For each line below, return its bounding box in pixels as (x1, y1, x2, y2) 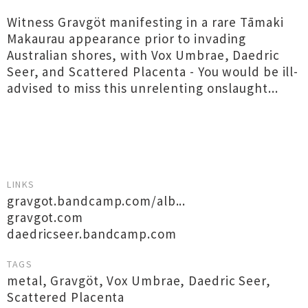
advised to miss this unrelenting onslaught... (7, 80, 278, 96)
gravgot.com (7, 209, 83, 225)
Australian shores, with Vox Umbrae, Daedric (7, 47, 280, 63)
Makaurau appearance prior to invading (7, 30, 247, 47)
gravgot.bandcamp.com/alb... (7, 192, 186, 209)
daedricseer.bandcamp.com (7, 225, 177, 242)
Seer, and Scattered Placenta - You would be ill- (7, 63, 299, 80)
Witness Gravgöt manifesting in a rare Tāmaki (7, 14, 284, 30)
